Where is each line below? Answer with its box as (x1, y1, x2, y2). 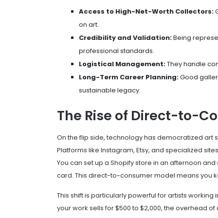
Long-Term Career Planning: (79, 73, 179, 82)
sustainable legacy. (79, 86, 141, 95)
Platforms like (57, 145, 101, 155)
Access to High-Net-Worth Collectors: (79, 7, 214, 17)
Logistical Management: (79, 59, 165, 69)
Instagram (101, 145, 133, 155)
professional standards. (79, 46, 154, 56)
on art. (79, 20, 99, 30)
